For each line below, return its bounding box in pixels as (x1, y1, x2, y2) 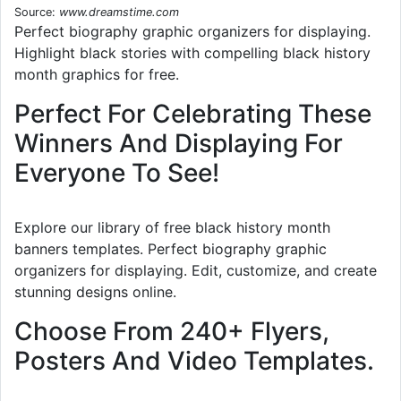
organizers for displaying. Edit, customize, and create (14, 260, 377, 279)
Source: (14, 4, 59, 19)
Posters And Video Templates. (14, 345, 374, 376)
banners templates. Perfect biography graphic (14, 239, 327, 258)
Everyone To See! (14, 157, 219, 188)
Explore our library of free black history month (14, 218, 330, 236)
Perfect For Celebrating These (14, 98, 371, 129)
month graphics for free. (14, 64, 179, 83)
